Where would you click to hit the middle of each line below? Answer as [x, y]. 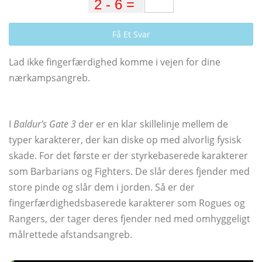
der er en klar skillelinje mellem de [152, 124]
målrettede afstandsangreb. [70, 234]
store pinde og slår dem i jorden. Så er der [102, 187]
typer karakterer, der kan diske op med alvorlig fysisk [125, 139]
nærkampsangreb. [49, 77]
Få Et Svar [131, 34]
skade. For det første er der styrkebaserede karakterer [128, 155]
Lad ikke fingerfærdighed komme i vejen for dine [115, 62]
